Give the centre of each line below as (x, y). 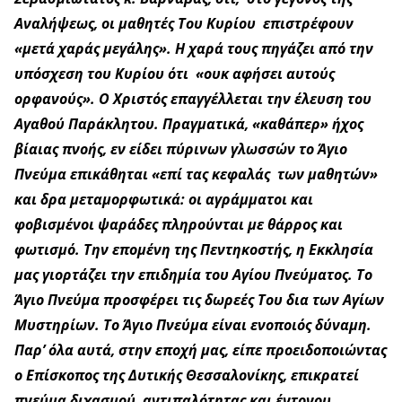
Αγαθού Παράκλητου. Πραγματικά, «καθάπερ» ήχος (189, 124)
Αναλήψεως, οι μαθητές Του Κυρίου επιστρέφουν (184, 24)
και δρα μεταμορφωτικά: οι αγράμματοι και (164, 200)
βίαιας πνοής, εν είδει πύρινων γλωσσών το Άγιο (181, 149)
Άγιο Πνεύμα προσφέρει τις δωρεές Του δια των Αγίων (199, 300)
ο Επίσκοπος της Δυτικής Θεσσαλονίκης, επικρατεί (187, 376)
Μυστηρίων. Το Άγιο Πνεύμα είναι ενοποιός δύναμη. (193, 325)
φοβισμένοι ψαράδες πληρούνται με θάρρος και (179, 225)
